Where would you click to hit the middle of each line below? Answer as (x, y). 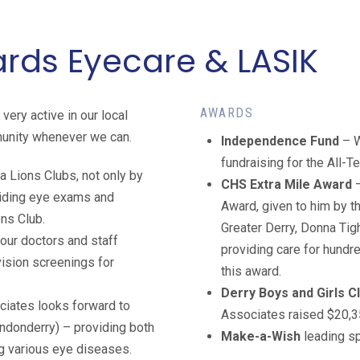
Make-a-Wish (261, 336)
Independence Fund (280, 141)
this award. (252, 271)
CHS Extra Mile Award (288, 184)
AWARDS (227, 112)
